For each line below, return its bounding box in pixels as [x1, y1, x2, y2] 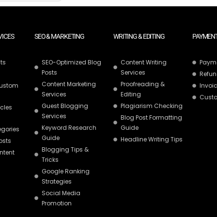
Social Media [42, 189, 80, 197]
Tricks [42, 155, 59, 164]
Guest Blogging [42, 102, 88, 110]
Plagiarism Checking [121, 102, 183, 110]
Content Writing [121, 58, 167, 66]
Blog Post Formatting [121, 113, 182, 122]
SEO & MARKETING [34, 32, 85, 40]
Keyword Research [42, 124, 96, 132]
